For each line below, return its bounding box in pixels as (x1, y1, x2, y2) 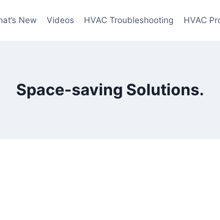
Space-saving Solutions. (16, 80, 204, 100)
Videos (46, 15, 74, 26)
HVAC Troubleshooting (84, 15, 174, 26)
